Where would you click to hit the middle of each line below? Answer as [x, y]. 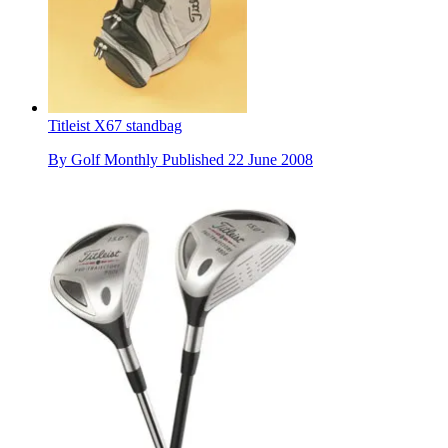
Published [195, 159]
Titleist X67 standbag [115, 125]
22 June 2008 [270, 159]
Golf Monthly [114, 159]
